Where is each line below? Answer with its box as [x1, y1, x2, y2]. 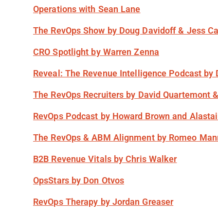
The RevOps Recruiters [33, 90, 127, 100]
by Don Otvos [71, 176, 125, 185]
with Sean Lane [79, 4, 141, 14]
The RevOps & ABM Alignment [33, 133, 157, 143]
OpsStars [33, 176, 72, 185]
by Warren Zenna [91, 47, 159, 57]
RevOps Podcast [33, 111, 101, 121]
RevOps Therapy [33, 197, 101, 207]
